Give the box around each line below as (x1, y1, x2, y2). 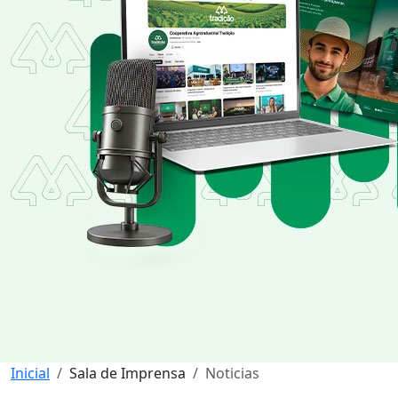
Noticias (205, 363, 259, 383)
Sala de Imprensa (69, 363, 186, 383)
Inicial (11, 363, 50, 383)
